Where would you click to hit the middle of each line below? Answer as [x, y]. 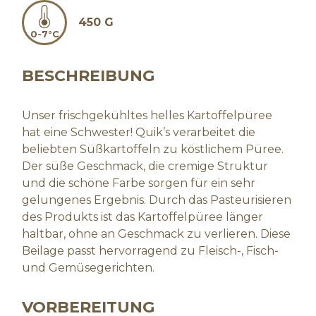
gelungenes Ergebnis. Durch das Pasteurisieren [157, 200]
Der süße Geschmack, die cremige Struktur [145, 166]
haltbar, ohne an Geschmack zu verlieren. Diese [157, 234]
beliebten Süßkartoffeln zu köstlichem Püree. [153, 149]
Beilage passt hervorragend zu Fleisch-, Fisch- [151, 251]
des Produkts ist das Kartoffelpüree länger [143, 217]
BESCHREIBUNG [89, 76]
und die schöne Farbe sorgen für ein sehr [139, 183]
